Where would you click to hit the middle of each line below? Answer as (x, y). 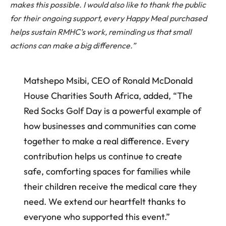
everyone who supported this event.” (97, 217)
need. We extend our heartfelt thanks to (104, 202)
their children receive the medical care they (110, 187)
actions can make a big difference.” (73, 45)
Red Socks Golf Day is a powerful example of (112, 111)
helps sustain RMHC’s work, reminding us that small (101, 32)
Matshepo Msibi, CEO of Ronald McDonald (108, 81)
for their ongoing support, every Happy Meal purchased (108, 18)
